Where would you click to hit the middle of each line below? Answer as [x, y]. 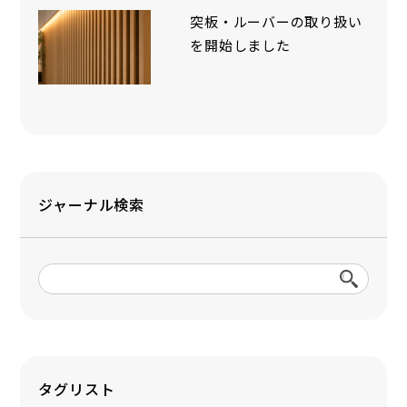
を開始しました [240, 45]
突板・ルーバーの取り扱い [276, 22]
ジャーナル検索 [91, 205]
